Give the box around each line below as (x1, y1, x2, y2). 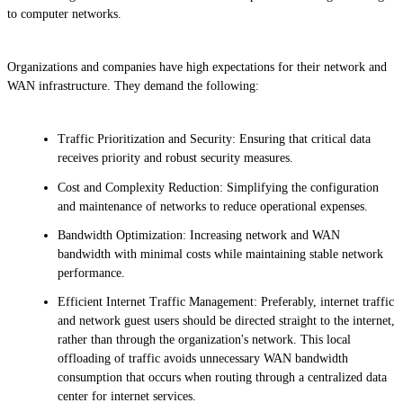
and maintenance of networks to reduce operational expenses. (58, 199, 372, 213)
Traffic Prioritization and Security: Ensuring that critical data (58, 132, 371, 147)
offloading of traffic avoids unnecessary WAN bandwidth (58, 352, 348, 366)
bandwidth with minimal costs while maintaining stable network (58, 246, 383, 261)
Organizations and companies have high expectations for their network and (7, 60, 387, 74)
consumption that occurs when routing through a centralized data (58, 371, 387, 385)
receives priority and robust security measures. (58, 151, 297, 166)
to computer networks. (7, 6, 121, 21)
